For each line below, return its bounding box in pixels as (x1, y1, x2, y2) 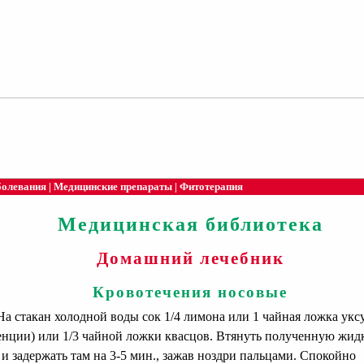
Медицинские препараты (54, 180, 172, 193)
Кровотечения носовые (93, 284, 288, 301)
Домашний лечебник (96, 248, 284, 268)
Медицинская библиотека (57, 214, 323, 236)
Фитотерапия (180, 180, 243, 193)
